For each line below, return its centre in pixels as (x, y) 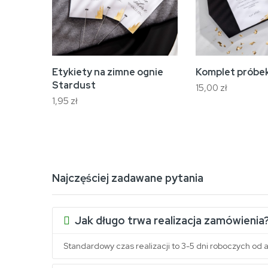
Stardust (74, 85)
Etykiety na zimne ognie (108, 72)
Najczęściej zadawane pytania (128, 178)
